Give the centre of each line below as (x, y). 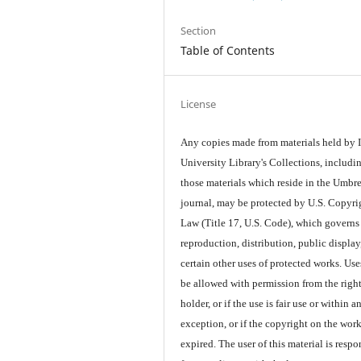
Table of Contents (228, 51)
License (199, 104)
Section (199, 31)
